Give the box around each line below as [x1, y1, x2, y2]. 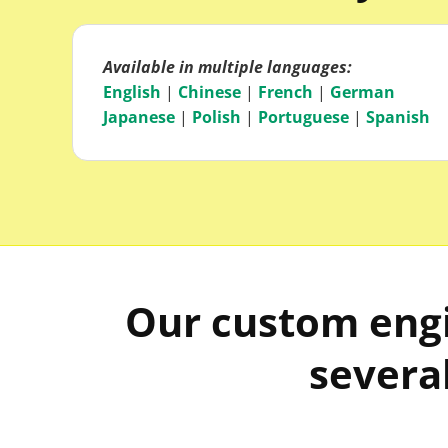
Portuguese [258, 105, 349, 128]
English [103, 80, 161, 103]
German [330, 80, 395, 103]
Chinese [178, 80, 241, 103]
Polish [192, 105, 241, 128]
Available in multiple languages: [103, 55, 352, 78]
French [258, 80, 313, 103]
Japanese [103, 105, 175, 128]
